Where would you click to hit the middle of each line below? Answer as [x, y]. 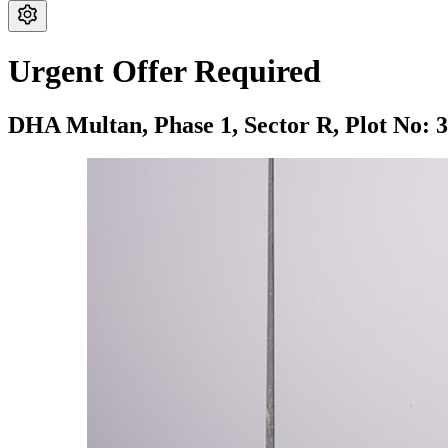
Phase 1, [199, 124]
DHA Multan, [81, 124]
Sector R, [294, 124]
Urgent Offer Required [164, 71]
